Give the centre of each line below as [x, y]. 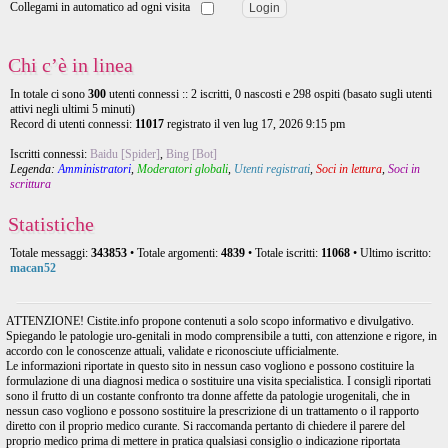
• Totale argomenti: [174, 253]
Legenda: [34, 169]
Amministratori [94, 169]
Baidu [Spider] [125, 154]
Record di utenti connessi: [72, 124]
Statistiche [51, 224]
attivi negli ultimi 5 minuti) [72, 109]
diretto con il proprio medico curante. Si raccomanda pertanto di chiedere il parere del [205, 426]
